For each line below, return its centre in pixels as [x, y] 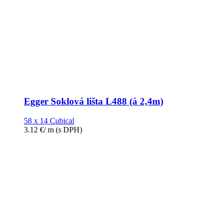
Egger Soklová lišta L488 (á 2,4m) [94, 102]
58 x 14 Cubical [49, 121]
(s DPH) [68, 130]
